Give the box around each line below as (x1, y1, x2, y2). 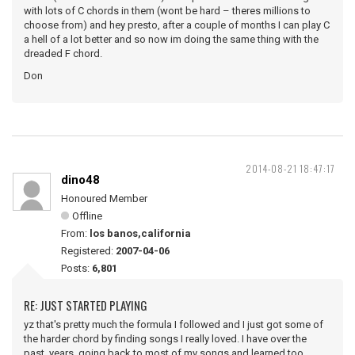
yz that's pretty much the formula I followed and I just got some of (24, 319, 323, 330)
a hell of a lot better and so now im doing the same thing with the (24, 33, 319, 45)
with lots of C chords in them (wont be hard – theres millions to (24, 5, 311, 17)
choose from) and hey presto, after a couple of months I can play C (24, 19, 330, 31)
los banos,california (90, 227, 191, 239)
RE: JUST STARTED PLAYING (24, 296, 147, 314)
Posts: (61, 262, 92, 274)
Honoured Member (61, 193, 147, 204)
